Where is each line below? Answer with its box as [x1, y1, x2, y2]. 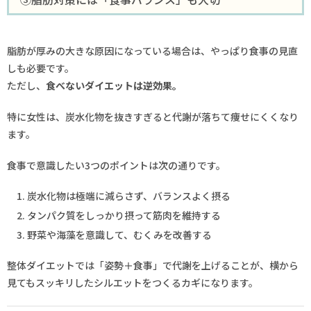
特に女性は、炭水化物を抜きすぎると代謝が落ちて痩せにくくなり [7, 110, 299, 124]
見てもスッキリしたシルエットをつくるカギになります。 [7, 276, 258, 290]
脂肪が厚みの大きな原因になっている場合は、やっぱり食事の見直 [7, 44, 298, 58]
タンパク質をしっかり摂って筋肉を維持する [26, 208, 221, 223]
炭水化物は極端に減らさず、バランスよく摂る [26, 189, 230, 203]
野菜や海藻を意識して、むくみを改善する [26, 227, 212, 242]
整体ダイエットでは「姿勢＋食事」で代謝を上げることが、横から [7, 258, 299, 273]
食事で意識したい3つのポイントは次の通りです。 [7, 158, 226, 172]
